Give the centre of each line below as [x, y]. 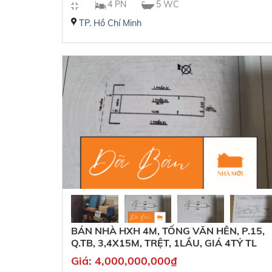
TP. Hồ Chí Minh [110, 23]
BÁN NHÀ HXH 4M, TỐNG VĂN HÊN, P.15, [168, 231]
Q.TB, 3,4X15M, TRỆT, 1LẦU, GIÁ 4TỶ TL [164, 243]
